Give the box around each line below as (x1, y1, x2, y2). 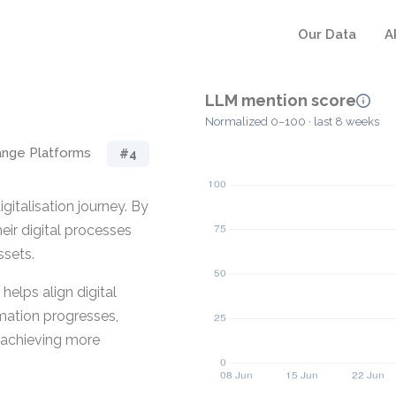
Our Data (298, 27, 356, 42)
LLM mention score (205, 91, 356, 110)
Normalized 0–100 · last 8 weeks (205, 115, 379, 129)
